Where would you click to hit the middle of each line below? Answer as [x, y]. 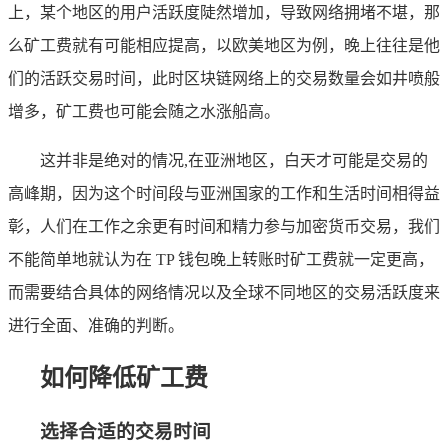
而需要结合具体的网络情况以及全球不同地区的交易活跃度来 [224, 293]
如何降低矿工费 [124, 378]
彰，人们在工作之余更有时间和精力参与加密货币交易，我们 [224, 227]
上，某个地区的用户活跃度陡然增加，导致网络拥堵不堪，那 [224, 13]
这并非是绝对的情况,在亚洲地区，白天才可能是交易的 [234, 161]
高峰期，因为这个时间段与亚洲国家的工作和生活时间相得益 [224, 194]
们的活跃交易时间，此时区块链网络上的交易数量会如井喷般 [224, 79]
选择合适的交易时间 [125, 431]
